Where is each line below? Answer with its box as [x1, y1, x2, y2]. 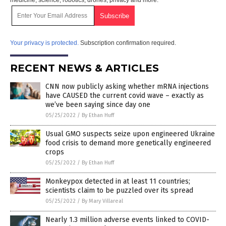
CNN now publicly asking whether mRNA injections [45, 82, 209, 91]
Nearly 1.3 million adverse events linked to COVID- [45, 215, 209, 224]
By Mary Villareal [82, 197, 123, 204]
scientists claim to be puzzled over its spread [45, 186, 193, 195]
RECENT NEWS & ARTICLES [10, 62, 159, 74]
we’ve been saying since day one [45, 100, 150, 109]
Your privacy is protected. [10, 39, 79, 46]
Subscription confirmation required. [79, 39, 176, 46]
